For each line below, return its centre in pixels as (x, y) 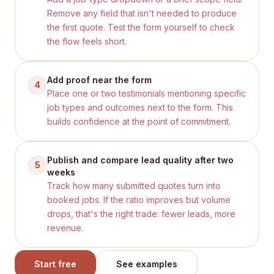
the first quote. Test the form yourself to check (141, 27)
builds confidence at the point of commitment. (139, 121)
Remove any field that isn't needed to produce (142, 13)
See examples (147, 264)
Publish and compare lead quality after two (140, 160)
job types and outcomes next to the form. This (140, 107)
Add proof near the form (99, 80)
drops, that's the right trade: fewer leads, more (141, 214)
